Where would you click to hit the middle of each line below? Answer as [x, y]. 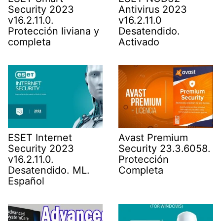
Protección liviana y [54, 31]
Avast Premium [153, 138]
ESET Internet [40, 138]
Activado [139, 42]
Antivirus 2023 [153, 10]
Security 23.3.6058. [165, 149]
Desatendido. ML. [49, 170]
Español [26, 181]
